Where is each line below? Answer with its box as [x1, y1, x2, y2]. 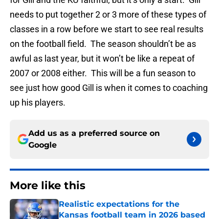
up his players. [10, 97, 66, 108]
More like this [10, 179, 86, 193]
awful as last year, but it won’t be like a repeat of [10, 53, 195, 64]
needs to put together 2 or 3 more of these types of [10, 9, 206, 20]
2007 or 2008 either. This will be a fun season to [10, 68, 196, 79]
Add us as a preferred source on [28, 129, 160, 138]
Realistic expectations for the [59, 199, 179, 209]
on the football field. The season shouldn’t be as [10, 39, 196, 49]
